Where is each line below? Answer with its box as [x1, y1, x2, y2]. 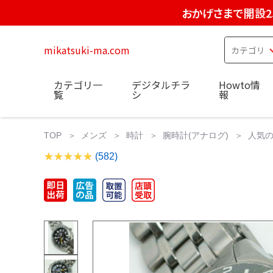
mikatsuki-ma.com [44, 43, 130, 57]
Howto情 [219, 77, 260, 92]
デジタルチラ [131, 77, 190, 92]
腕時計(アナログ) [163, 130, 229, 140]
